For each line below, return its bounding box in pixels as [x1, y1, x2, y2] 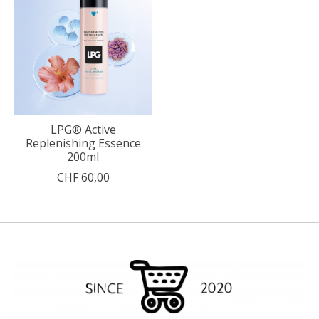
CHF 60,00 [56, 169, 110, 185]
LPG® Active [50, 121, 116, 137]
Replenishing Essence [25, 135, 141, 151]
